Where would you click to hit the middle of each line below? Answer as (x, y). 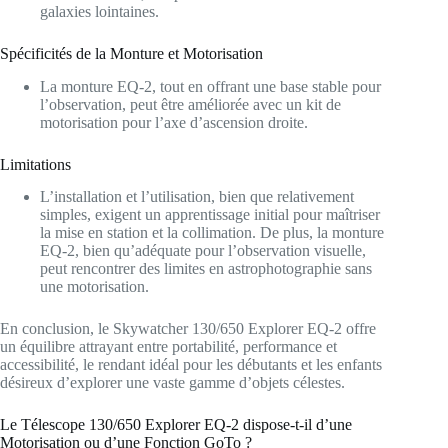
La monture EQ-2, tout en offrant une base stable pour (210, 86)
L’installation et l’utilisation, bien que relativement (197, 197)
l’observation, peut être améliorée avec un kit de (190, 104)
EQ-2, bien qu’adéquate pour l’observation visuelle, (203, 251)
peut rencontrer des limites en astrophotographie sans (206, 269)
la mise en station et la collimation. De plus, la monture (212, 233)
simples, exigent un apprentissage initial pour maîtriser (210, 215)
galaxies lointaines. (99, 11)
